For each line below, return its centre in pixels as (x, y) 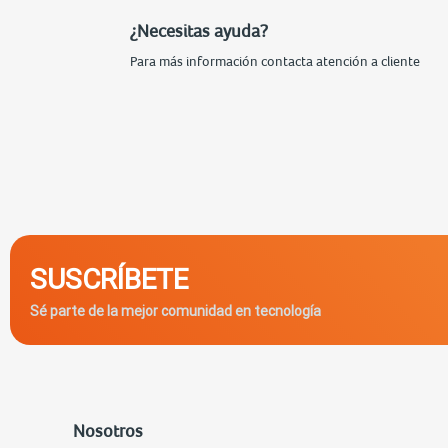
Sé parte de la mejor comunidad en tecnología (175, 310)
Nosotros (108, 430)
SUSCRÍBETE (109, 278)
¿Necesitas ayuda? (199, 30)
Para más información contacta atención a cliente (275, 60)
